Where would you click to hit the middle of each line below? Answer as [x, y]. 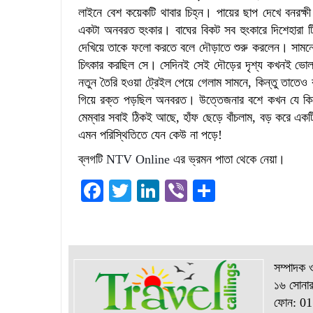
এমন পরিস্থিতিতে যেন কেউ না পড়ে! [150, 135]
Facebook [147, 191]
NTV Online [138, 159]
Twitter [164, 191]
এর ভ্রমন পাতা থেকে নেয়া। [227, 159]
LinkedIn [201, 191]
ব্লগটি [92, 159]
